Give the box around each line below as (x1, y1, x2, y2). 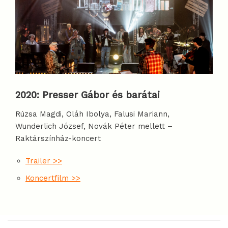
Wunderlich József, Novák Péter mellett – (15, 121, 173, 131)
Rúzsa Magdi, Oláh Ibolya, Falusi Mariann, (15, 109, 169, 119)
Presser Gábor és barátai (42, 90, 160, 101)
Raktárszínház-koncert (15, 133, 101, 143)
